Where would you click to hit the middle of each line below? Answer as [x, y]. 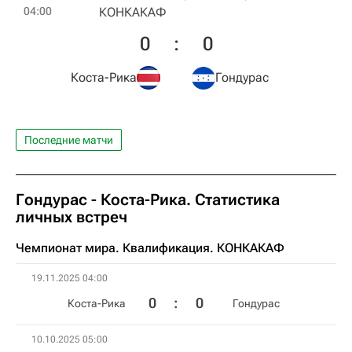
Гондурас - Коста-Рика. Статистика [148, 200]
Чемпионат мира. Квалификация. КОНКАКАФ [150, 248]
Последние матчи [69, 140]
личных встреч [71, 217]
